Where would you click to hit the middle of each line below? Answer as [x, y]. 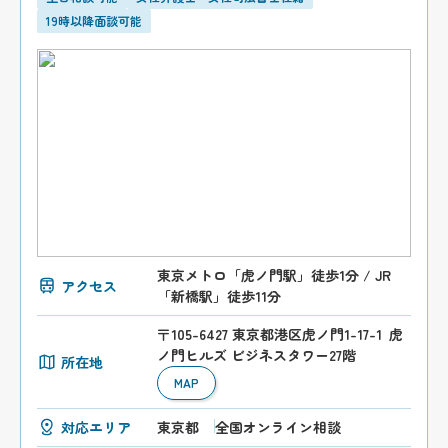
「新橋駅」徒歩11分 [219, 296]
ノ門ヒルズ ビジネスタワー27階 [257, 355]
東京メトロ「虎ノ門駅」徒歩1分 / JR [274, 275]
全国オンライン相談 [278, 427]
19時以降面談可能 [94, 21]
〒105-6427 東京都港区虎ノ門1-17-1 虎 [280, 334]
